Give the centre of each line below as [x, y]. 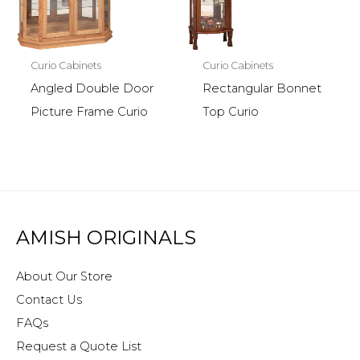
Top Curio [230, 112]
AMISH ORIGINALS [106, 238]
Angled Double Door [92, 89]
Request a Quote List [79, 346]
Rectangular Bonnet [262, 89]
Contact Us [49, 299]
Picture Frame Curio [89, 112]
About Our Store [64, 276]
